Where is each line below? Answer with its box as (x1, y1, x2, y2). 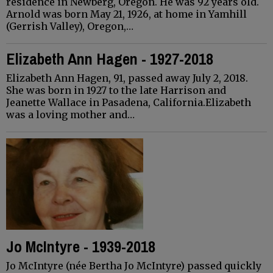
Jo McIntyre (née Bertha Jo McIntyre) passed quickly (6, 259, 261, 272)
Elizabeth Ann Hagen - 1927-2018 (6, 48, 213, 69)
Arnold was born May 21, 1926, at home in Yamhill (6, 7, 247, 20)
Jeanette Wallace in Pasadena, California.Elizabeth (6, 96, 251, 108)
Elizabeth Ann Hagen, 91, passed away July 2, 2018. (6, 71, 248, 84)
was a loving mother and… (6, 108, 135, 121)
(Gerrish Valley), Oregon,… (6, 19, 133, 32)
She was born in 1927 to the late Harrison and (6, 83, 226, 96)
